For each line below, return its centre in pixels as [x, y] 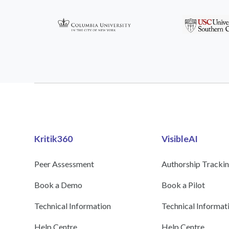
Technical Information [73, 206]
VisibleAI [179, 139]
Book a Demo [59, 185]
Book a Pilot [183, 185]
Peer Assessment [64, 164]
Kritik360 [54, 139]
